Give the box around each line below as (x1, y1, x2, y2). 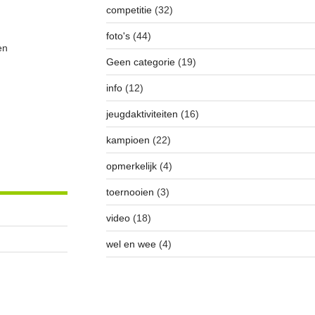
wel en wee (105, 238, 156, 250)
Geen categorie (105, 56, 175, 68)
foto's (105, 30, 130, 42)
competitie (105, 4, 152, 16)
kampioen (105, 134, 150, 146)
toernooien (105, 186, 154, 198)
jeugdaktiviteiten (105, 108, 178, 120)
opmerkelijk (105, 160, 157, 172)
